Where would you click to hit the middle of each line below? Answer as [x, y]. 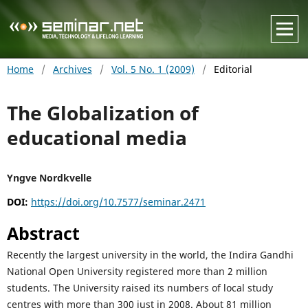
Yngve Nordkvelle [49, 177]
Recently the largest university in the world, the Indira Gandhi [150, 255]
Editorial [233, 69]
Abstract [43, 234]
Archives [72, 69]
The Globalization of [102, 112]
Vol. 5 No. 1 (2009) [153, 69]
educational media [97, 137]
